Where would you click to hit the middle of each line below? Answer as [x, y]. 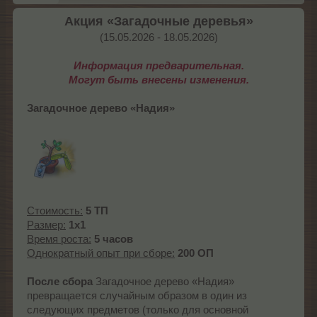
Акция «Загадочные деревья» [158, 22]
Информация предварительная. [158, 66]
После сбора [60, 282]
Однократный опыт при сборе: [101, 254]
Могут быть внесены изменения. [158, 80]
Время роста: [59, 240]
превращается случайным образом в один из [137, 296]
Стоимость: [55, 211]
